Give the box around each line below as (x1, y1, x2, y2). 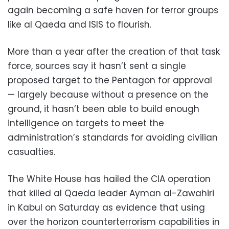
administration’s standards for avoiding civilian (8, 131, 218, 144)
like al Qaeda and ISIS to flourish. (8, 18, 151, 31)
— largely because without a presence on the (8, 88, 209, 101)
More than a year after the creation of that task (8, 45, 220, 58)
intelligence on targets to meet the (8, 117, 164, 129)
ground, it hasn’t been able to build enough (8, 102, 199, 115)
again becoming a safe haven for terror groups (8, 4, 218, 16)
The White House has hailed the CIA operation (8, 172, 211, 185)
